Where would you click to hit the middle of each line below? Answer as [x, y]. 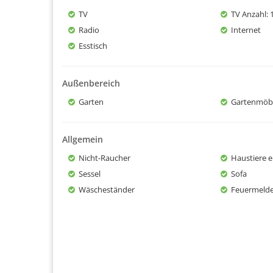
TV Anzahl [249, 14]
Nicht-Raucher [104, 158]
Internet [246, 30]
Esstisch [93, 45]
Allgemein [83, 139]
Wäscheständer [107, 189]
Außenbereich [91, 83]
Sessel [90, 173]
